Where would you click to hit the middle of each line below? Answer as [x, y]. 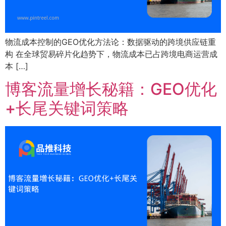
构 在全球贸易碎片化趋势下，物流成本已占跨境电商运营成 [111, 54]
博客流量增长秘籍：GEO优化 [111, 89]
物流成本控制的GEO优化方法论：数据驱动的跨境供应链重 [110, 42]
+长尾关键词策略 [67, 108]
